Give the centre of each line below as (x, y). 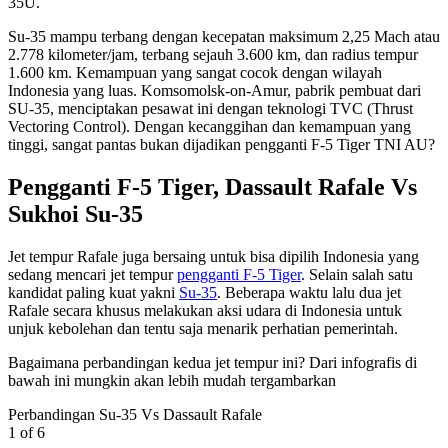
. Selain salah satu (357, 275)
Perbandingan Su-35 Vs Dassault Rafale (135, 415)
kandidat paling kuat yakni (93, 293)
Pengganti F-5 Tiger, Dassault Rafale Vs (212, 187)
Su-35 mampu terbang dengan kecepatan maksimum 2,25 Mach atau (224, 37)
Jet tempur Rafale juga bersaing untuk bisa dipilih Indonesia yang (213, 257)
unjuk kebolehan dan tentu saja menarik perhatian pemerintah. (203, 329)
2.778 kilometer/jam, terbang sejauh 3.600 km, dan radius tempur (213, 55)
